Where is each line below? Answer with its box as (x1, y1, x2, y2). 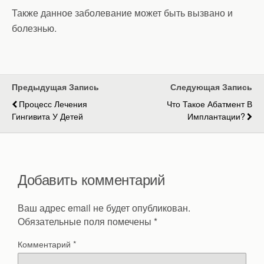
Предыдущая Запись (12, 81, 99, 93)
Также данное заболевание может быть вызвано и (12, 6, 233, 20)
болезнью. (12, 21, 57, 35)
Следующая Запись (170, 81, 252, 93)
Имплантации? (187, 110, 245, 123)
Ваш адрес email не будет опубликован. (18, 201, 190, 215)
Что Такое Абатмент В (167, 97, 252, 110)
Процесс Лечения (19, 97, 87, 110)
